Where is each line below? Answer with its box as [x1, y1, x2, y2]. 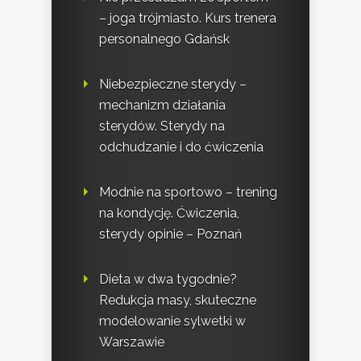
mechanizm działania [99, 98, 226, 114]
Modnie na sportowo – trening [99, 185, 277, 201]
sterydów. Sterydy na [99, 118, 225, 135]
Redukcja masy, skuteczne [99, 293, 256, 309]
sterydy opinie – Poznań [99, 226, 242, 243]
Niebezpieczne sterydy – [99, 77, 247, 93]
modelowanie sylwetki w [99, 313, 246, 330]
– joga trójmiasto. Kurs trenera [99, 10, 276, 27]
